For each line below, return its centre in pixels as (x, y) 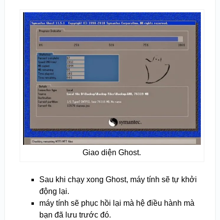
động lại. (54, 191)
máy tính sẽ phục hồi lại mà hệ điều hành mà (117, 203)
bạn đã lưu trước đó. (75, 215)
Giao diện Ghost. (112, 152)
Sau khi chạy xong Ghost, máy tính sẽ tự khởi (118, 179)
